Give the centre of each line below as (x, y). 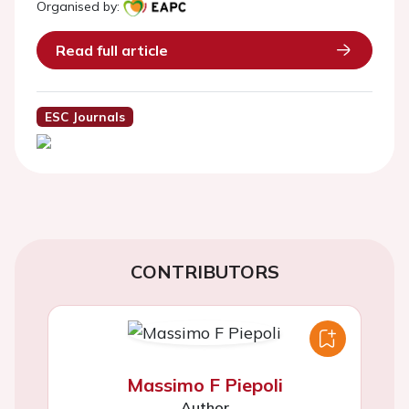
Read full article (112, 50)
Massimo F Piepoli (204, 385)
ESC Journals (84, 117)
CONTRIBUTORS (204, 272)
